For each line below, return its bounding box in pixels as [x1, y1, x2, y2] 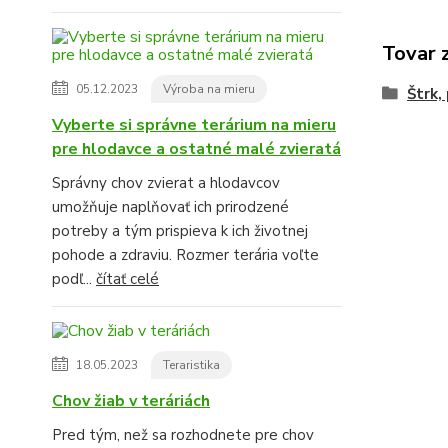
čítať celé [96, 268, 159, 289]
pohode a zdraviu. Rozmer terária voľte [52, 244, 319, 265]
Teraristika [163, 356, 220, 373]
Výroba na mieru [163, 80, 255, 97]
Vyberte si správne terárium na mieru [52, 113, 336, 136]
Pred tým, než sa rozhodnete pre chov [52, 424, 314, 445]
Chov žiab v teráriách [52, 389, 210, 412]
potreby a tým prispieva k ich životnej [52, 220, 308, 241]
